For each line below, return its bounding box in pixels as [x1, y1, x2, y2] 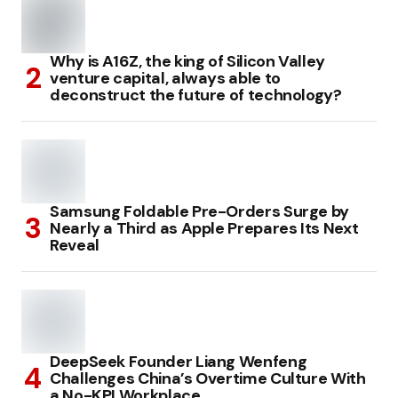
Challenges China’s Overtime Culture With [50, 368, 366, 389]
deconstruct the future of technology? [50, 84, 342, 106]
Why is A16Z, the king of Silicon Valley [50, 51, 325, 72]
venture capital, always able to [50, 68, 281, 89]
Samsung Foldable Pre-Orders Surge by [50, 201, 350, 222]
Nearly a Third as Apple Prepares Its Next [50, 218, 359, 239]
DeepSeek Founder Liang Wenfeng [50, 351, 307, 372]
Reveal [50, 235, 99, 256]
